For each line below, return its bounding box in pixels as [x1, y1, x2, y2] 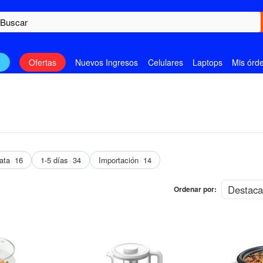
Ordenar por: [173, 184, 217, 195]
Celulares [147, 56, 183, 69]
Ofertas [28, 56, 56, 69]
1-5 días [41, 154, 69, 166]
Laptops [192, 56, 222, 69]
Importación [99, 154, 139, 166]
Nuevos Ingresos [75, 56, 139, 69]
